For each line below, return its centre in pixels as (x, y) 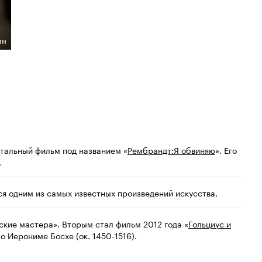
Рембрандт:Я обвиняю (171, 150)
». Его (226, 150)
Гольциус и (210, 224)
